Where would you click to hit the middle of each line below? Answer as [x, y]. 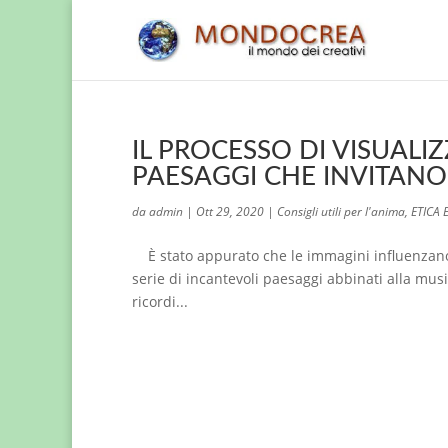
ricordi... [160, 301]
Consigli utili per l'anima [341, 211]
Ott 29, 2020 [230, 211]
